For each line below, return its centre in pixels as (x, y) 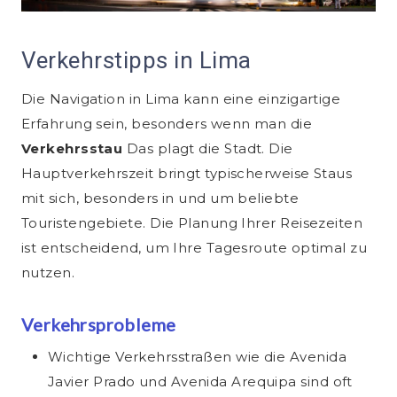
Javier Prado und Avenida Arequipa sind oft (200, 382)
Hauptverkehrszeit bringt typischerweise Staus (187, 174)
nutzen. (48, 273)
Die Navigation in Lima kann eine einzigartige (181, 99)
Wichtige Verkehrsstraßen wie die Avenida (198, 357)
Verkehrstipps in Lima (136, 61)
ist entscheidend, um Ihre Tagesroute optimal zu (195, 248)
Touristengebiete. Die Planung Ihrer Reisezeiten (192, 223)
